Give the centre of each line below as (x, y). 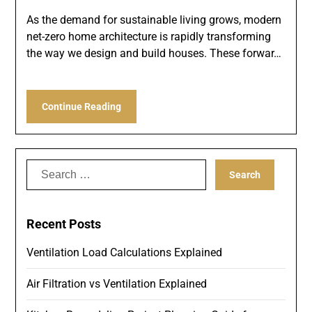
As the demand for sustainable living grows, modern (154, 19)
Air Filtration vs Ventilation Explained (117, 283)
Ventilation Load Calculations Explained (125, 252)
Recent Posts (64, 224)
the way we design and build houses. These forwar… (154, 53)
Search (44, 166)
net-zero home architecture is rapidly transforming (149, 36)
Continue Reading (82, 106)
